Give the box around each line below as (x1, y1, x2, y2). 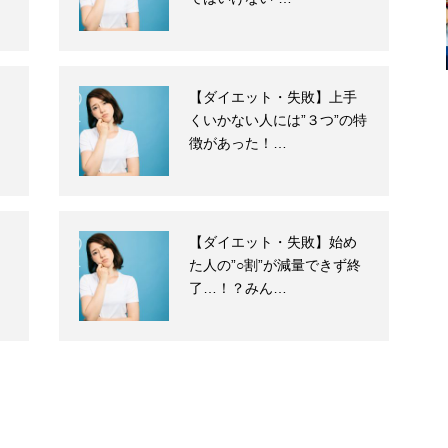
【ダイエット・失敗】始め (189, 234, 357, 251)
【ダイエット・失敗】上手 (189, 89, 357, 106)
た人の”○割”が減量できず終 (189, 257, 361, 274)
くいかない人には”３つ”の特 (189, 112, 367, 129)
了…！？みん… (189, 280, 287, 297)
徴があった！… (189, 135, 287, 152)
